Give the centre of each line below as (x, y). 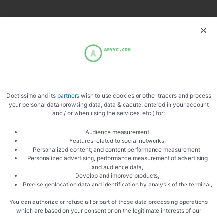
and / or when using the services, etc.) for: (108, 113)
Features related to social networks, (117, 140)
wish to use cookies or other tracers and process (145, 95)
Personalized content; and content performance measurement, (117, 149)
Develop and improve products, (117, 175)
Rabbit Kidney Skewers (58, 55)
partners (68, 95)
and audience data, (117, 167)
